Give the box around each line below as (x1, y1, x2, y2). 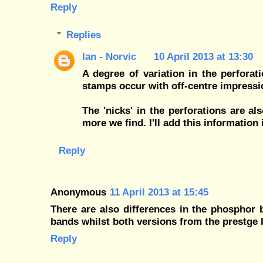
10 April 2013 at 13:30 (153, 50, 253, 63)
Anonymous (50, 186, 107, 198)
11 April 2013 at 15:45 (110, 186, 209, 198)
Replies (66, 29, 102, 41)
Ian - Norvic (82, 50, 136, 63)
